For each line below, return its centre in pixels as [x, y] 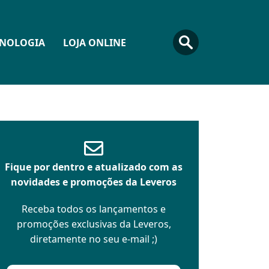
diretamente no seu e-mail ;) [94, 239]
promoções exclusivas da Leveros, [94, 224]
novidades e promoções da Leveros [94, 182]
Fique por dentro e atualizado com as [94, 167]
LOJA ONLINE [94, 42]
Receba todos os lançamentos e [94, 209]
